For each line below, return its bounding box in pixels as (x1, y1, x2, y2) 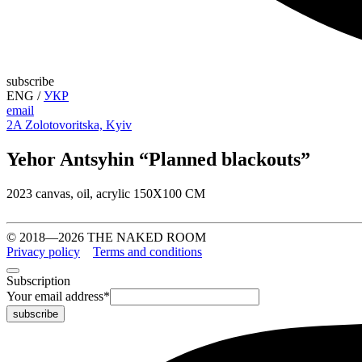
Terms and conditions (93, 244, 202, 259)
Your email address (6, 288, 103, 303)
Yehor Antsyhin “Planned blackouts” (6, 148, 310, 170)
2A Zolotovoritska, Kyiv (6, 118, 132, 132)
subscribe (6, 74, 54, 88)
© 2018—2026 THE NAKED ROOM (6, 229, 206, 244)
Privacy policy (6, 244, 80, 259)
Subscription (6, 273, 70, 288)
